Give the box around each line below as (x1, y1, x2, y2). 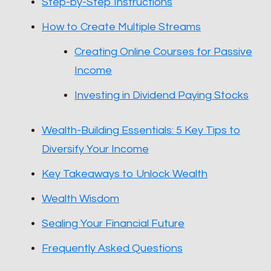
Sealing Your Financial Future (42, 218, 184, 230)
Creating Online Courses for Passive (74, 46, 252, 58)
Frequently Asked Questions (42, 243, 183, 255)
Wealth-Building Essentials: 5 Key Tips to (42, 125, 240, 137)
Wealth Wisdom (42, 193, 119, 205)
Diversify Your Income (42, 143, 149, 155)
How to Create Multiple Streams (42, 21, 201, 33)
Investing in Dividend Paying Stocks (74, 90, 249, 102)
